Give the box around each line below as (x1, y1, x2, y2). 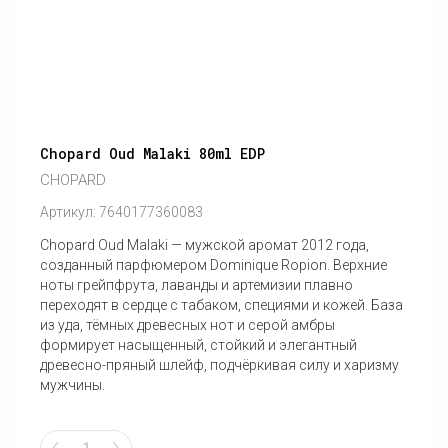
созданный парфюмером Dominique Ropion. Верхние (40, 257, 387, 274)
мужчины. (40, 377, 105, 394)
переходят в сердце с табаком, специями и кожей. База (40, 297, 403, 314)
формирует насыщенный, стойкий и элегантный (40, 337, 357, 354)
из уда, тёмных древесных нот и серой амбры (40, 317, 335, 334)
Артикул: (40, 204, 96, 221)
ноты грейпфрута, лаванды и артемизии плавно (40, 277, 353, 294)
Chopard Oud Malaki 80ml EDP (40, 144, 265, 164)
